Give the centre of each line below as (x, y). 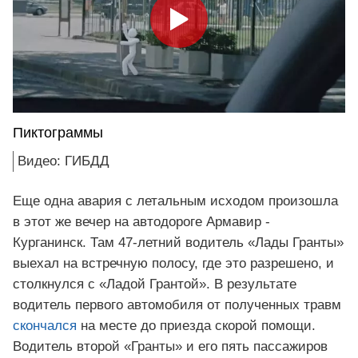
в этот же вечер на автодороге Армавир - (141, 222)
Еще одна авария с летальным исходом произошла (175, 201)
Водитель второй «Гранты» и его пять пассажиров (170, 347)
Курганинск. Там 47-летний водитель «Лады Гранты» (178, 243)
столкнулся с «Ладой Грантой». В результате (155, 284)
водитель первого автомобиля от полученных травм (177, 305)
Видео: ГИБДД (64, 161)
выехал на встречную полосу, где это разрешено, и (173, 264)
